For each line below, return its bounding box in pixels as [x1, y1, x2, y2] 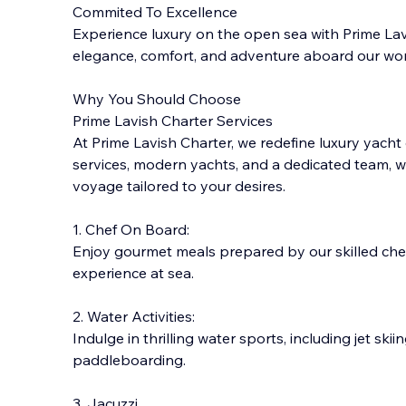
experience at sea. [72, 264, 194, 282]
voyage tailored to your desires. [72, 177, 285, 195]
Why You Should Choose [72, 90, 241, 108]
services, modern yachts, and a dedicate [72, 155, 342, 173]
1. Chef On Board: [72, 220, 189, 238]
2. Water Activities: [72, 307, 195, 325]
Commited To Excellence [72, 3, 237, 21]
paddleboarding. [72, 351, 186, 369]
